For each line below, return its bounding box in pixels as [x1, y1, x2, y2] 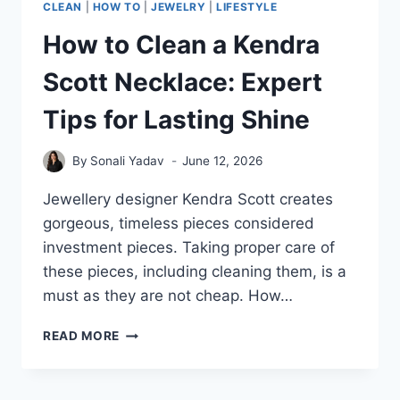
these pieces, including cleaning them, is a [43, 262, 346, 281]
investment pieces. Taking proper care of [43, 238, 335, 257]
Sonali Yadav [90, 154, 165, 169]
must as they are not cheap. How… [43, 287, 293, 305]
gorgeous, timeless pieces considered [43, 214, 314, 233]
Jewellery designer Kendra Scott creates [43, 190, 333, 209]
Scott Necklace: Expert [43, 66, 322, 97]
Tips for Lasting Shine [43, 104, 310, 135]
